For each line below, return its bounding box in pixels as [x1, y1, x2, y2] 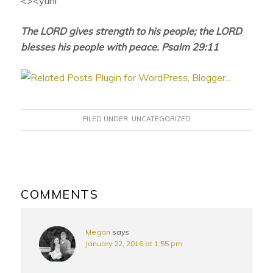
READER [2, 168, 63, 185]
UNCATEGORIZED [131, 115, 191, 124]
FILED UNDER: [82, 115, 132, 124]
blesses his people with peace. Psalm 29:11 [21, 41, 219, 54]
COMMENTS [21, 186, 99, 202]
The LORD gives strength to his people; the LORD [21, 25, 243, 38]
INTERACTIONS [2, 183, 113, 201]
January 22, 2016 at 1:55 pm [85, 239, 183, 249]
